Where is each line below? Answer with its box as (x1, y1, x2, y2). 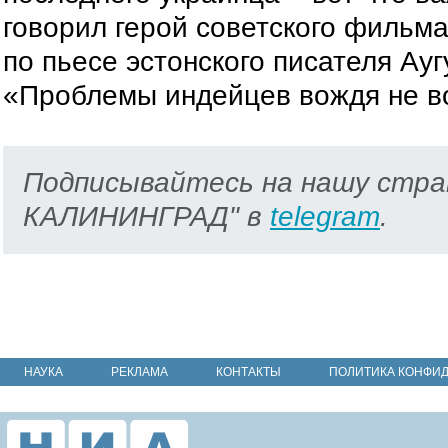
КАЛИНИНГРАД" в (23, 200, 270, 232)
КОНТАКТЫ (216, 365, 281, 379)
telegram (270, 200, 380, 232)
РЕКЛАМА (111, 365, 168, 379)
